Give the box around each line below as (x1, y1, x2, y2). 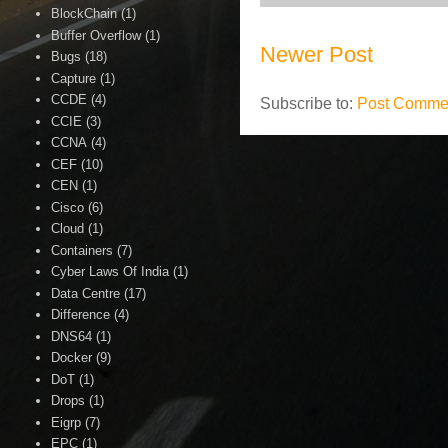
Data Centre (51, 285, 121, 301)
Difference (51, 307, 111, 323)
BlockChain (51, 6, 118, 22)
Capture (51, 70, 97, 86)
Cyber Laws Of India (51, 264, 170, 280)
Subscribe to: (260, 94, 357, 112)
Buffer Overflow (51, 27, 142, 43)
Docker (51, 350, 93, 366)
